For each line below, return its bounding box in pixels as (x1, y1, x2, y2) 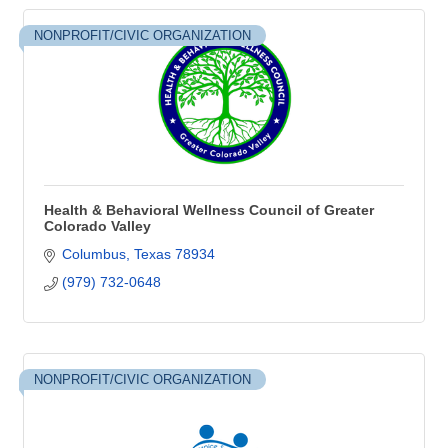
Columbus (61, 246, 126, 262)
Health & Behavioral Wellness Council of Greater (44, 202, 374, 218)
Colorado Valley (44, 218, 151, 234)
